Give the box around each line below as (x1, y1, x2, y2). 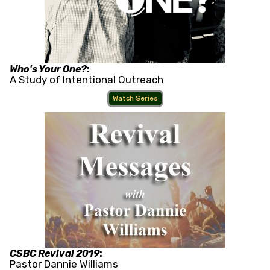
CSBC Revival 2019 (10, 248, 99, 260)
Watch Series (112, 95, 158, 103)
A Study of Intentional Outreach (10, 74, 163, 86)
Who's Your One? (10, 63, 87, 75)
